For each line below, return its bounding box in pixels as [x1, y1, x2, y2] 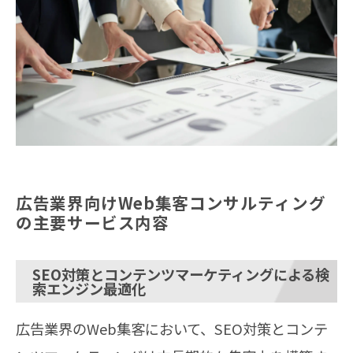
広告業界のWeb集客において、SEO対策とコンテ [16, 318, 328, 339]
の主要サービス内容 [16, 210, 169, 234]
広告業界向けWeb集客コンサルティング [16, 190, 326, 214]
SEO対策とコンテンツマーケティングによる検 [32, 263, 329, 284]
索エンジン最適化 [32, 277, 146, 299]
